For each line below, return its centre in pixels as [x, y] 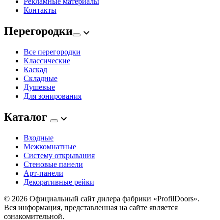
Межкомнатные [50, 147]
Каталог [27, 117]
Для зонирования [53, 96]
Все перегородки [52, 52]
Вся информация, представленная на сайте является [91, 208]
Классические [47, 61]
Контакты [40, 10]
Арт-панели [43, 173]
